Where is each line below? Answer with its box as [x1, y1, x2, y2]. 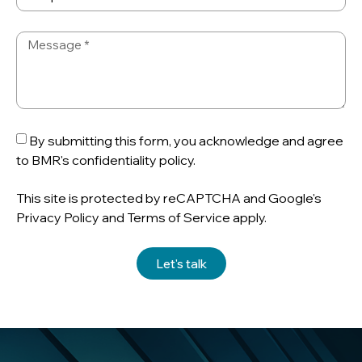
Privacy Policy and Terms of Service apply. [16, 209, 267, 226]
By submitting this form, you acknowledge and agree [29, 133, 343, 149]
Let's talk [155, 255, 207, 271]
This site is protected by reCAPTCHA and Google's [16, 190, 322, 207]
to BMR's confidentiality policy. [16, 152, 196, 169]
